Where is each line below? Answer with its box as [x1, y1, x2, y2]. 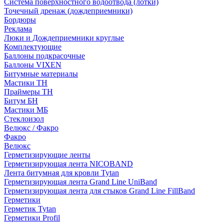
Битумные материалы [4, 69, 78, 78]
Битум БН [4, 96, 38, 105]
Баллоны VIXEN [4, 60, 61, 69]
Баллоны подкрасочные [4, 51, 85, 60]
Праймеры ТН [4, 87, 53, 96]
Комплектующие [4, 42, 61, 51]
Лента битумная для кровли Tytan [4, 168, 119, 177]
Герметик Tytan [4, 204, 56, 213]
